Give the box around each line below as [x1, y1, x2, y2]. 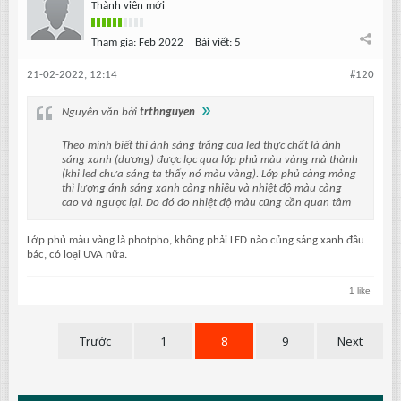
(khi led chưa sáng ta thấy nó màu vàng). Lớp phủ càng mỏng [62, 167, 356, 180]
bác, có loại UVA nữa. [27, 248, 127, 260]
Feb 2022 [139, 36, 183, 48]
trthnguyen [140, 106, 195, 118]
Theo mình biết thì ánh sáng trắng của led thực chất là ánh [62, 139, 341, 151]
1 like [349, 285, 371, 295]
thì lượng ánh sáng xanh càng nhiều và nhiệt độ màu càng [62, 182, 342, 194]
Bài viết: [195, 36, 232, 48]
